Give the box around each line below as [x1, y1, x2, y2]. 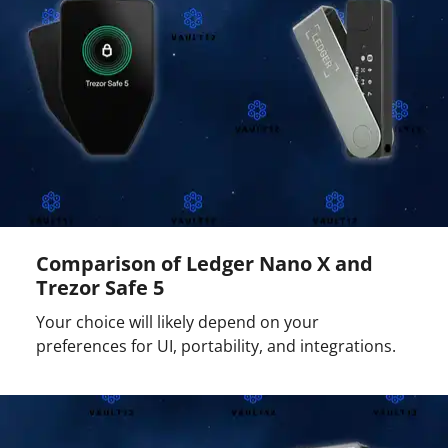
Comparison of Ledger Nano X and [36, 249, 373, 277]
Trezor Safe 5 [36, 273, 164, 301]
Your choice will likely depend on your [36, 310, 319, 333]
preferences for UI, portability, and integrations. [36, 334, 396, 357]
